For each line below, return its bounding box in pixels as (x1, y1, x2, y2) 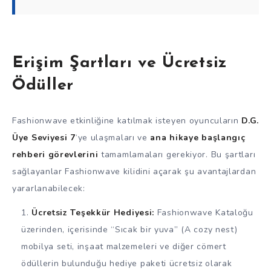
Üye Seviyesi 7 (12, 131, 76, 143)
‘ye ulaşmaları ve (75, 131, 151, 143)
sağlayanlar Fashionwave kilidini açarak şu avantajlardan (12, 165, 256, 177)
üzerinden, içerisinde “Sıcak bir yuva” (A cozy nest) (21, 224, 238, 236)
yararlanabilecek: (12, 182, 85, 194)
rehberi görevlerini (12, 148, 99, 160)
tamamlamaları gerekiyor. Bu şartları (98, 148, 256, 160)
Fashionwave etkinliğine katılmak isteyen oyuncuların (12, 114, 242, 126)
